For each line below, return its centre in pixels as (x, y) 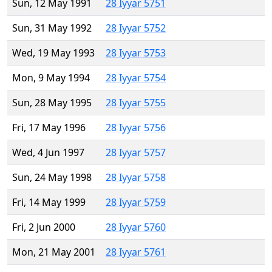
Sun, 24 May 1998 (52, 178)
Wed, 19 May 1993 (53, 53)
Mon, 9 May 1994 (51, 78)
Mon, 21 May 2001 (54, 252)
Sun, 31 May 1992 (52, 28)
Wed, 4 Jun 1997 (48, 153)
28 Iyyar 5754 (136, 78)
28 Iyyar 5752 (136, 28)
